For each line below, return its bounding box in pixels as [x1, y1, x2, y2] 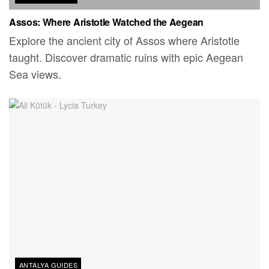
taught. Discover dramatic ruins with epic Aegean [9, 49, 243, 65]
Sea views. [9, 65, 61, 82]
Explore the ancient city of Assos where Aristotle [9, 32, 240, 48]
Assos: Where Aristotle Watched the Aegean [9, 14, 204, 29]
